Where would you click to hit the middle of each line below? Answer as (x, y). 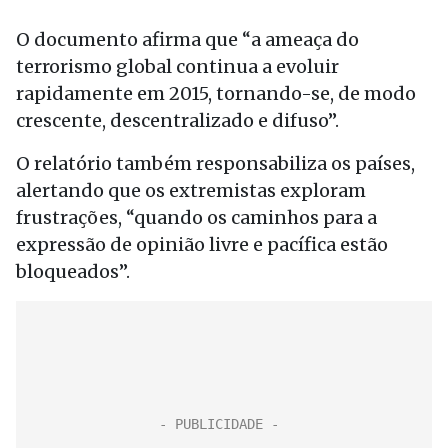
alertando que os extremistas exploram (191, 190)
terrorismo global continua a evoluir (177, 66)
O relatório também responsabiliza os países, (215, 163)
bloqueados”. (73, 271)
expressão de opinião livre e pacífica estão (202, 244)
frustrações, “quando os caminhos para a (196, 217)
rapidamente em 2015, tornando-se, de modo (216, 93)
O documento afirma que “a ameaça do (187, 39)
